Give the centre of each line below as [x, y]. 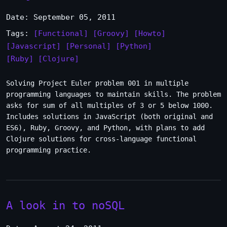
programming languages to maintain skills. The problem [113, 94]
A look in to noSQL [65, 205]
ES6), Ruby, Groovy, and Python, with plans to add [105, 128]
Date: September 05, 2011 [61, 17]
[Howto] [150, 33]
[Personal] [88, 46]
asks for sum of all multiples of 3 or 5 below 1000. [109, 105]
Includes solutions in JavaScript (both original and [109, 117]
